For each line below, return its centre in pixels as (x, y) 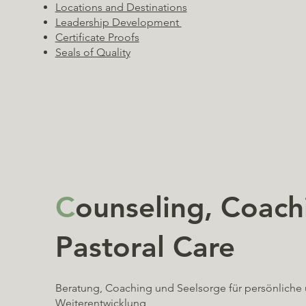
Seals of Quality (93, 52)
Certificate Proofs (97, 37)
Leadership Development (118, 22)
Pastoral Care (145, 247)
